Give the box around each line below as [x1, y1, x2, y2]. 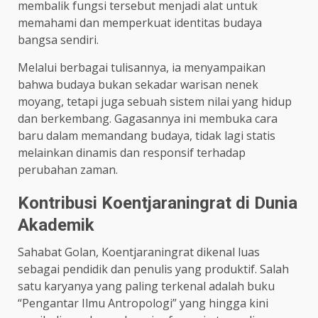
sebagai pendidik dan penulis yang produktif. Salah [18, 261, 289, 278]
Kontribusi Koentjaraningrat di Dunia [18, 193, 297, 214]
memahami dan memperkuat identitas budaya [18, 15, 262, 31]
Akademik [18, 215, 94, 236]
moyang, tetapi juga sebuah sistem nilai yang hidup [18, 94, 292, 110]
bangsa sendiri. [18, 32, 99, 48]
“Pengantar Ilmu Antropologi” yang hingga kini [18, 295, 268, 312]
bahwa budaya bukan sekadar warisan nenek [18, 77, 258, 93]
